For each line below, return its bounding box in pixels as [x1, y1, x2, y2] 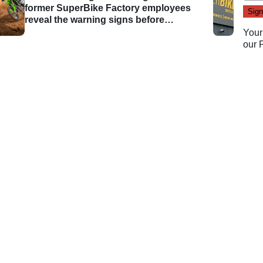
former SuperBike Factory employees [25, 2, 191, 13]
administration [25, 26, 89, 36]
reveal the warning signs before [25, 14, 165, 25]
